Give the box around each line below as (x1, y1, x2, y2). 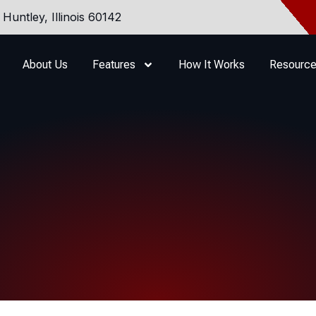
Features (92, 57, 135, 71)
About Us (22, 57, 68, 71)
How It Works (178, 57, 245, 71)
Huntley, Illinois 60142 (2, 10, 121, 25)
